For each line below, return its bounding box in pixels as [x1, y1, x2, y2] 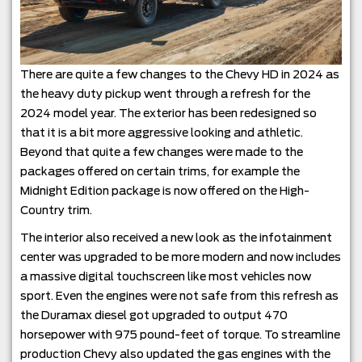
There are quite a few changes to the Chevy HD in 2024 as [20, 68, 339, 82]
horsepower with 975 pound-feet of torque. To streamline [20, 328, 340, 342]
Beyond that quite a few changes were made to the [20, 145, 303, 159]
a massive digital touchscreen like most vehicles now [20, 270, 311, 284]
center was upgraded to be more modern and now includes [20, 250, 341, 264]
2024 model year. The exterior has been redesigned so [20, 107, 317, 120]
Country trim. [20, 204, 92, 217]
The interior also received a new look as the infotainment [20, 231, 332, 245]
